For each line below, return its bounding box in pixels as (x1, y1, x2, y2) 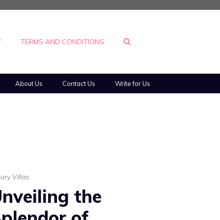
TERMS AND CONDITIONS (21, 37, 104, 46)
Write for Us (115, 80, 150, 87)
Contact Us (62, 80, 95, 87)
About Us (15, 80, 43, 87)
